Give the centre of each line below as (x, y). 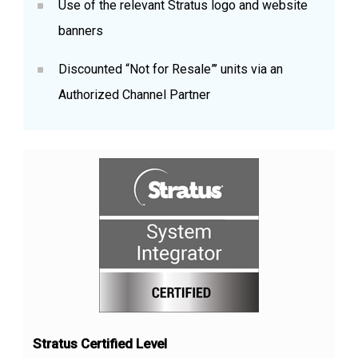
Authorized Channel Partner (134, 94)
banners (80, 30)
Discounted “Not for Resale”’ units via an (170, 69)
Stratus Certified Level (99, 344)
